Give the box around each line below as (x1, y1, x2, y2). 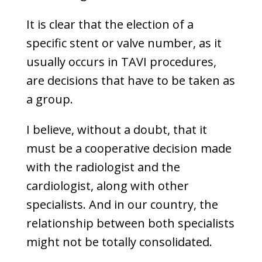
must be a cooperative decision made (26, 140, 232, 156)
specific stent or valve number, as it (26, 35, 222, 51)
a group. (26, 91, 73, 107)
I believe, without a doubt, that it (26, 122, 207, 137)
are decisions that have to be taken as (26, 73, 235, 88)
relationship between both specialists (26, 215, 235, 231)
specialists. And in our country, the (26, 196, 218, 212)
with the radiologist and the (26, 159, 180, 175)
